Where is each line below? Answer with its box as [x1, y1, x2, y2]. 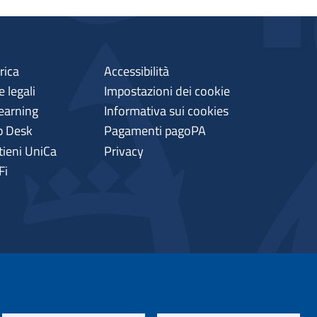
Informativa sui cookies [104, 101, 229, 121]
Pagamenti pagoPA [104, 121, 207, 141]
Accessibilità [104, 61, 170, 81]
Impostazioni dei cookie [104, 81, 231, 100]
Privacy [104, 141, 144, 161]
